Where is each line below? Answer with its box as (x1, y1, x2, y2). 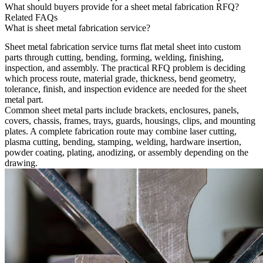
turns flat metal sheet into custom (117, 41, 241, 52)
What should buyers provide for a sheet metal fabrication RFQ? (5, 1, 239, 12)
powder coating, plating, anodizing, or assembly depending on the (5, 147, 248, 157)
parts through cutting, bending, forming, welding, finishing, (5, 52, 224, 62)
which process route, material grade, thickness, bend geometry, (5, 73, 236, 83)
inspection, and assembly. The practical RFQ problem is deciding (5, 62, 245, 73)
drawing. (5, 157, 38, 168)
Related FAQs (5, 12, 58, 22)
